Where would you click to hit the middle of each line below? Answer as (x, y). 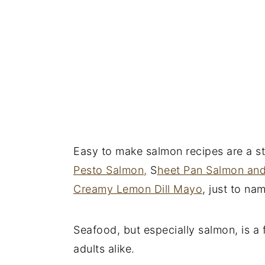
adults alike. (104, 248)
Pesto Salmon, (110, 170)
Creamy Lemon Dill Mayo (138, 189)
